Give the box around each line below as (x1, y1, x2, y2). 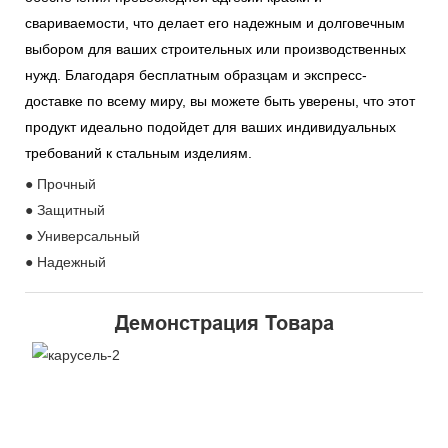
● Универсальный (25, 227, 140, 244)
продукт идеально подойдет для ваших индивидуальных (25, 119, 396, 136)
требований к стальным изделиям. (25, 145, 252, 162)
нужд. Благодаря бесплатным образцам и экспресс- (25, 67, 367, 84)
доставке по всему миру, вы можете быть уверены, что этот (25, 93, 415, 110)
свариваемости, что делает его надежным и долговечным (25, 15, 405, 32)
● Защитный (25, 201, 105, 218)
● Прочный (25, 175, 96, 192)
